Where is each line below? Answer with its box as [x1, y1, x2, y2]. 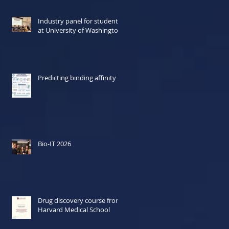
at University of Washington [38, 26, 122, 35]
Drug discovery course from [38, 196, 122, 205]
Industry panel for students [38, 16, 121, 26]
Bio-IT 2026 [38, 139, 71, 148]
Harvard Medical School [38, 205, 110, 214]
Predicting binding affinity [38, 73, 116, 82]
